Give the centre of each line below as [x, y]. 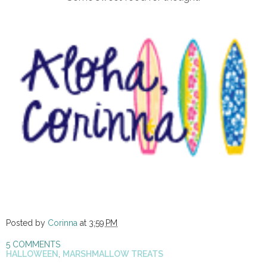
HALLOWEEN [32, 254]
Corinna [63, 223]
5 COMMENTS [33, 245]
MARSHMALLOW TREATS [113, 254]
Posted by [27, 223]
